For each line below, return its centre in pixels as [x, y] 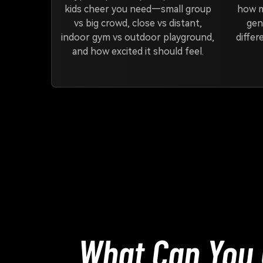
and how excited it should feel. [138, 51]
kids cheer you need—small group [138, 9]
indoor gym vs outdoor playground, [138, 37]
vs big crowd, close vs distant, [138, 23]
